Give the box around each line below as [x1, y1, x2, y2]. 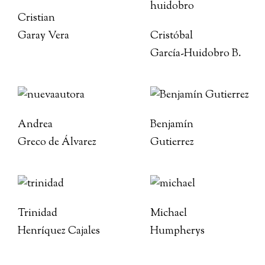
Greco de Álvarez [18, 135, 96, 150]
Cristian [18, 11, 55, 26]
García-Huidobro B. [150, 46, 241, 62]
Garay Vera [18, 28, 69, 44]
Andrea [18, 117, 53, 132]
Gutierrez [150, 135, 194, 150]
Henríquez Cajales [18, 224, 100, 239]
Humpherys [150, 224, 205, 239]
